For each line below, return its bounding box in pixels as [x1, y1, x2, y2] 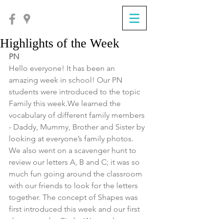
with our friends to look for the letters [9, 181, 140, 190]
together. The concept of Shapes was [9, 193, 140, 202]
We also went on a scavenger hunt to [9, 146, 138, 155]
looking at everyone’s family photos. [9, 134, 135, 143]
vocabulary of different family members [9, 110, 147, 120]
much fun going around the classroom [9, 169, 144, 178]
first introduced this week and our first [9, 204, 142, 214]
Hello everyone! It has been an [9, 64, 117, 73]
